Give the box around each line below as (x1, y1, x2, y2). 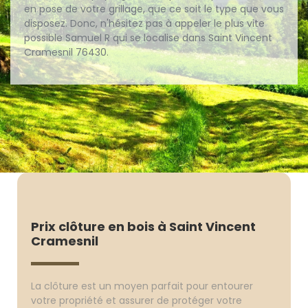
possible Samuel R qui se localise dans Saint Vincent (24, 31, 272, 45)
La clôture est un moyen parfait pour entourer (31, 279, 254, 293)
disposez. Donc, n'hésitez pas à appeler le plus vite (24, 16, 265, 30)
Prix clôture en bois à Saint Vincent (31, 218, 256, 235)
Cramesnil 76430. (24, 45, 109, 59)
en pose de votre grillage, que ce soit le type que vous (24, 2, 284, 16)
